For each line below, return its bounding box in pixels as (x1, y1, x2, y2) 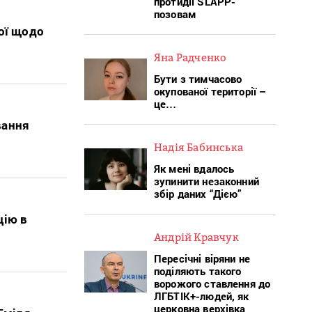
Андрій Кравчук (154, 230, 239, 243)
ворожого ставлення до (154, 276, 271, 290)
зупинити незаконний (154, 173, 259, 188)
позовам (154, 6, 196, 21)
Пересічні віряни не (154, 251, 250, 265)
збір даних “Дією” (154, 186, 242, 201)
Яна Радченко (154, 50, 227, 63)
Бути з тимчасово (154, 71, 242, 86)
